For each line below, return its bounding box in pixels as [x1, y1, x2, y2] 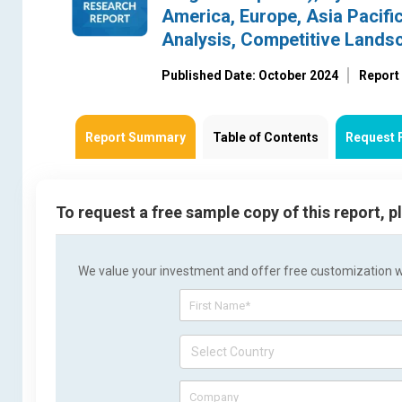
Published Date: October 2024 [162, 68, 338, 83]
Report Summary [85, 130, 186, 145]
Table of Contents [213, 130, 319, 145]
